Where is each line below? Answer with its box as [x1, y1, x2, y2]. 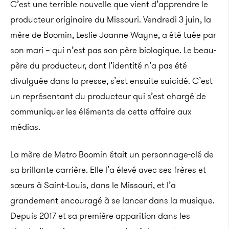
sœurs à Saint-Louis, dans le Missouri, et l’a [10, 179, 176, 191]
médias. [10, 121, 40, 133]
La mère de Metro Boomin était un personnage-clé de [10, 148, 214, 161]
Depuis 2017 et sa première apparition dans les [10, 210, 190, 222]
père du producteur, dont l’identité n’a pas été [10, 59, 187, 72]
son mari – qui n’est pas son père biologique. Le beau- [10, 44, 216, 56]
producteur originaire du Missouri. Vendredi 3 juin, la [10, 13, 211, 26]
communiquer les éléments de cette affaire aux [10, 105, 191, 118]
